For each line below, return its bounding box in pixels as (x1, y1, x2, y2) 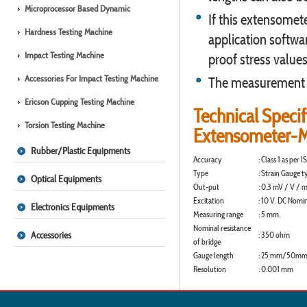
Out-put (193, 182, 219, 192)
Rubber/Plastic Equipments (31, 145, 130, 157)
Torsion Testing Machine (25, 119, 105, 131)
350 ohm (261, 230, 290, 240)
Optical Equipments (31, 173, 101, 185)
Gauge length (193, 250, 234, 260)
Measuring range (193, 209, 243, 219)
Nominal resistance (193, 223, 251, 233)
